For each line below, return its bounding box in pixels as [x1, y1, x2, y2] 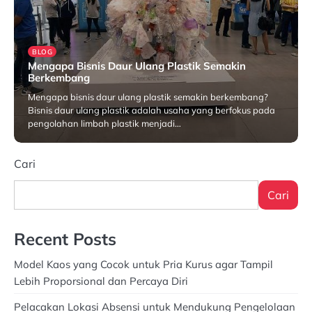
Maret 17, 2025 [91, 140, 148, 150]
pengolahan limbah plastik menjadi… [28, 117, 181, 129]
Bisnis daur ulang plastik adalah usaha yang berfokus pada [28, 104, 275, 116]
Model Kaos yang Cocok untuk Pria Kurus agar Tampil [14, 257, 273, 271]
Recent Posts [14, 228, 116, 249]
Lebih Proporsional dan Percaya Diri [14, 274, 188, 288]
